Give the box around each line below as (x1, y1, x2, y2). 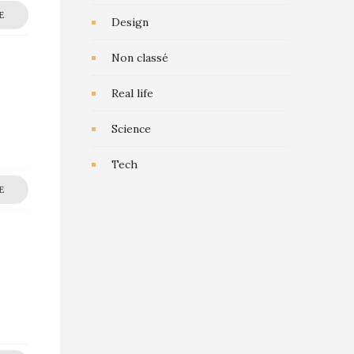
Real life (111, 86, 153, 100)
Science (111, 122, 151, 136)
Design (111, 15, 149, 29)
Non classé (111, 51, 168, 65)
